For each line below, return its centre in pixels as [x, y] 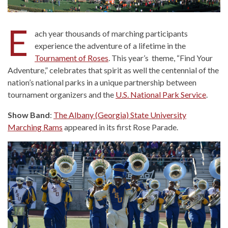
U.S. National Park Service [161, 94]
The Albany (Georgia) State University [120, 115]
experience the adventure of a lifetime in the [110, 45]
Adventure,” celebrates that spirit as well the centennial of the [113, 70]
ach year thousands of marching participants [111, 33]
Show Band [29, 115]
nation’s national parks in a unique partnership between [102, 82]
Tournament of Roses [72, 58]
